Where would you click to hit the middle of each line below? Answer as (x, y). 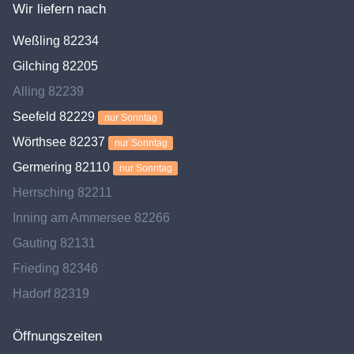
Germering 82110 (63, 167)
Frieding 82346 (55, 268)
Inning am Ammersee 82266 (91, 218)
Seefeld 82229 (55, 117)
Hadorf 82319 (51, 294)
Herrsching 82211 (62, 192)
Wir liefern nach (59, 9)
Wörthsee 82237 (60, 142)
